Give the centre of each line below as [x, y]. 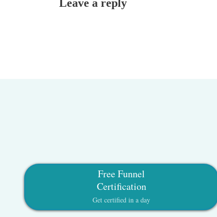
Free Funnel [122, 173]
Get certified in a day [122, 200]
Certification [121, 186]
